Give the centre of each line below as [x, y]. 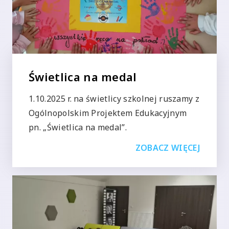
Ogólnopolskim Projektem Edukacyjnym [108, 113]
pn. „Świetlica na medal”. [78, 128]
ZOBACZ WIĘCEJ [168, 148]
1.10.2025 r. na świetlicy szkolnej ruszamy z [114, 99]
